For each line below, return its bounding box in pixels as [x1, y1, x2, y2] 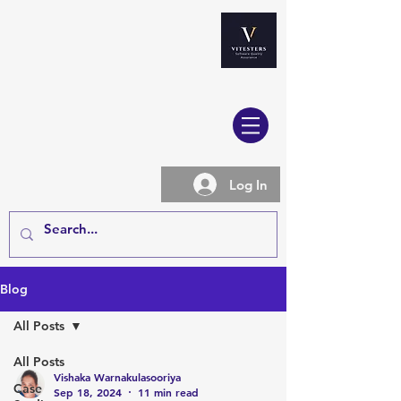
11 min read [138, 385, 199, 399]
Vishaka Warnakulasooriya [54, 369, 181, 384]
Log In [228, 175, 268, 193]
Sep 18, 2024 [54, 385, 122, 399]
